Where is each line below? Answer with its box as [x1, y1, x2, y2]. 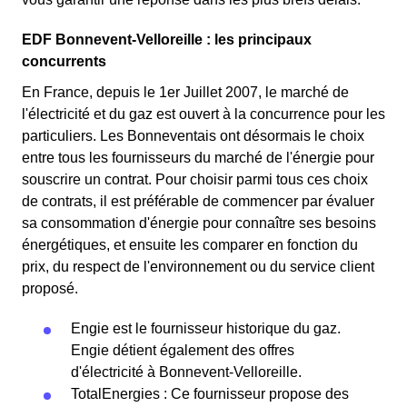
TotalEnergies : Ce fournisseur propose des [71, 386, 349, 402]
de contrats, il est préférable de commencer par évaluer [22, 194, 374, 209]
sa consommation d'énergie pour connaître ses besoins [22, 215, 376, 231]
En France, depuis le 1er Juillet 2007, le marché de [22, 84, 349, 100]
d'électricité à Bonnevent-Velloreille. [71, 364, 302, 380]
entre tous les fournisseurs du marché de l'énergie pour [22, 150, 374, 165]
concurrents [22, 54, 106, 69]
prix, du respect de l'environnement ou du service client [22, 259, 374, 274]
